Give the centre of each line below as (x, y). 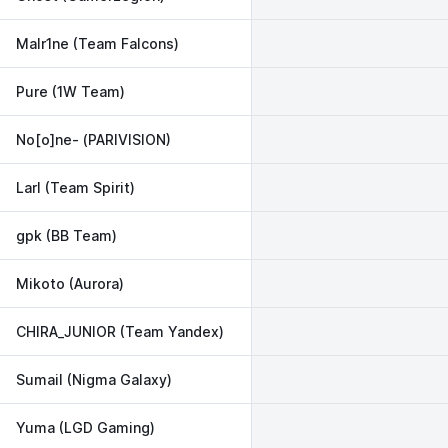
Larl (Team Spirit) (75, 187)
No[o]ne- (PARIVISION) (93, 139)
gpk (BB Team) (66, 235)
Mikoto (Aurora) (70, 283)
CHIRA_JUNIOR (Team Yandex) (120, 331)
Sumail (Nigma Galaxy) (94, 379)
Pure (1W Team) (70, 91)
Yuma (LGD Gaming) (85, 427)
